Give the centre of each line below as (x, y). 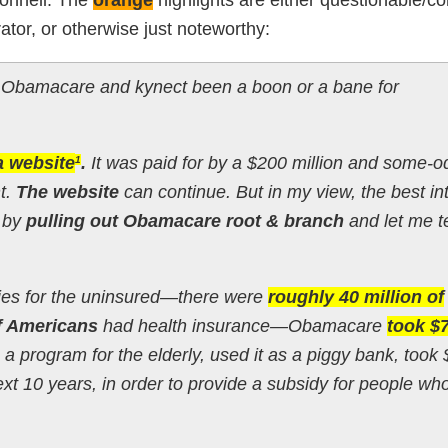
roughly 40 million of (355, 296)
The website (69, 191)
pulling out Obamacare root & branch (184, 220)
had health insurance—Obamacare (242, 325)
